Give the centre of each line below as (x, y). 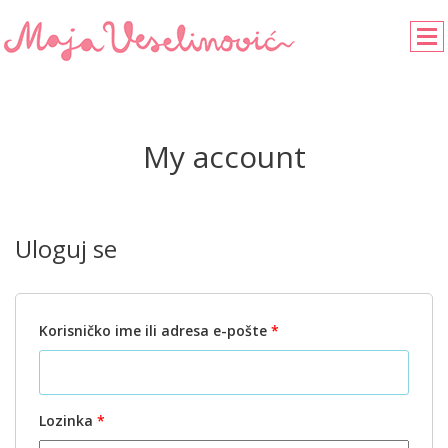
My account (224, 156)
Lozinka (68, 420)
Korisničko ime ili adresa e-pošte (155, 330)
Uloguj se (66, 248)
